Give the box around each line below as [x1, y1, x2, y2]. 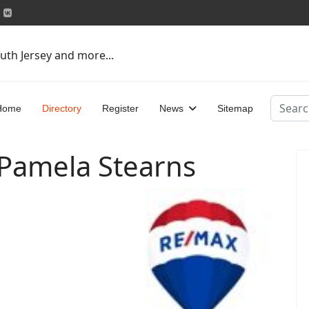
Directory [42, 103, 81, 114]
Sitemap [217, 103, 253, 114]
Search [270, 95, 306, 110]
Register [102, 103, 139, 114]
